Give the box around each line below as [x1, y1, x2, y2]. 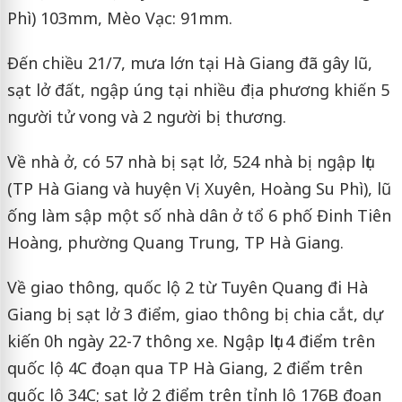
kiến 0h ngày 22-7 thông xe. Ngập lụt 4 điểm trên [6, 329, 375, 352]
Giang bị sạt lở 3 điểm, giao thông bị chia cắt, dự [6, 302, 383, 325]
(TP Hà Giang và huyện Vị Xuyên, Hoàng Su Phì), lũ [6, 177, 391, 199]
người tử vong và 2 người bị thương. [6, 105, 286, 127]
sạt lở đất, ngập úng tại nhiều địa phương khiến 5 [6, 78, 389, 100]
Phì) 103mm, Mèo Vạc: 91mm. [6, 6, 237, 29]
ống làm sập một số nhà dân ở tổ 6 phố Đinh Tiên [6, 204, 391, 226]
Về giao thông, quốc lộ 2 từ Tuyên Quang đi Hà [6, 275, 368, 298]
